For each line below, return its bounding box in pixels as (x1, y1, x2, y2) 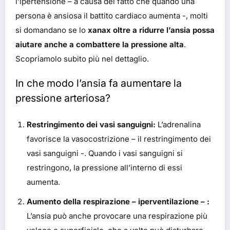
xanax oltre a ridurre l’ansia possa (88, 25, 215, 35)
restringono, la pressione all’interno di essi (27, 162, 182, 172)
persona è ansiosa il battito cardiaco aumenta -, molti (15, 11, 208, 21)
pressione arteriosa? (15, 92, 110, 105)
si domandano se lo (15, 25, 88, 35)
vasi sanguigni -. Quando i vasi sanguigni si (27, 148, 183, 158)
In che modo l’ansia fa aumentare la (15, 77, 182, 90)
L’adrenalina (156, 119, 201, 129)
